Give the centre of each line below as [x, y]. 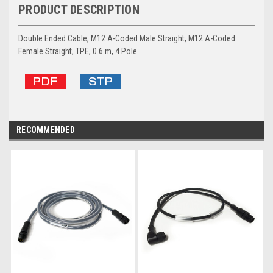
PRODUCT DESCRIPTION [79, 9]
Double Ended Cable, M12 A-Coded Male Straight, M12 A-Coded [127, 38]
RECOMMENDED [46, 129]
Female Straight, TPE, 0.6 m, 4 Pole [78, 51]
